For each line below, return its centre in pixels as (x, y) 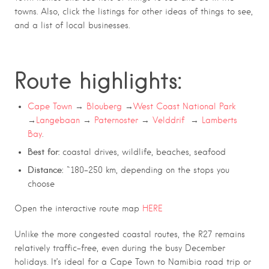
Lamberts (219, 120)
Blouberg (104, 106)
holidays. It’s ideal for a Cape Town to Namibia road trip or (133, 262)
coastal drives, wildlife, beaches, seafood (143, 152)
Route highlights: (98, 80)
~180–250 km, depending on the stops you (146, 170)
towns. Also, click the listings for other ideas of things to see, (134, 12)
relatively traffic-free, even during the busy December (120, 248)
